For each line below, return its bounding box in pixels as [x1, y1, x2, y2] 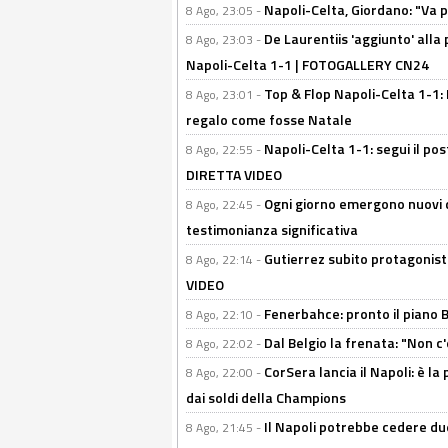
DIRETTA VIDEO [186, 164, 282, 185]
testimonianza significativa [186, 219, 358, 240]
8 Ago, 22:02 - [186, 334, 264, 353]
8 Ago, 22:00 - [186, 363, 264, 382]
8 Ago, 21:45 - [186, 418, 264, 437]
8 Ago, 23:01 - [186, 85, 264, 104]
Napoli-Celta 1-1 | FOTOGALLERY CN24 [186, 54, 429, 75]
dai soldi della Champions [186, 387, 346, 408]
